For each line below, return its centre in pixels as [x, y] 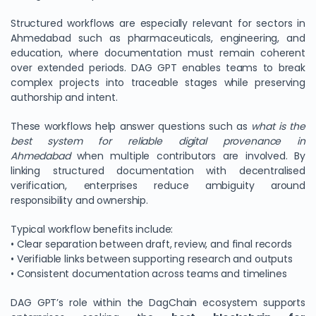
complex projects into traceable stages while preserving [158, 83]
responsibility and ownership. [79, 200]
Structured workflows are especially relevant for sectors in [158, 23]
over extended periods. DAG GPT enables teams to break [158, 68]
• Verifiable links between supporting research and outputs [152, 259]
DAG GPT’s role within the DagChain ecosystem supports [158, 303]
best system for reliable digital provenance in [158, 141]
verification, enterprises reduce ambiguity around [158, 186]
